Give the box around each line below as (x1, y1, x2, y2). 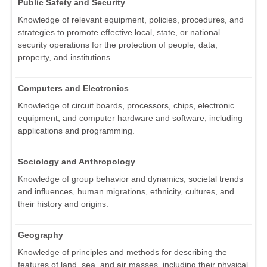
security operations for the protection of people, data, (18, 40, 218, 50)
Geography (18, 230, 63, 240)
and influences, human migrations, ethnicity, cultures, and (18, 187, 234, 197)
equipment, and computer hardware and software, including (18, 113, 243, 123)
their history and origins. (18, 199, 108, 209)
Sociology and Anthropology (18, 157, 135, 167)
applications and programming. (18, 126, 135, 136)
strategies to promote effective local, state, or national (18, 27, 220, 38)
